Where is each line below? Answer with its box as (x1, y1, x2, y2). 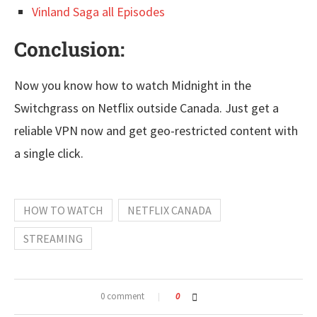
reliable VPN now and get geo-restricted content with (14, 122, 298, 139)
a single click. (14, 145, 83, 162)
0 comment (100, 290, 144, 303)
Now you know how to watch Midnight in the (14, 77, 251, 94)
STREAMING (23, 231, 83, 246)
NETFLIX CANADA (127, 203, 212, 218)
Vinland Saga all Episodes (32, 4, 165, 21)
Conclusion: (14, 36, 125, 63)
